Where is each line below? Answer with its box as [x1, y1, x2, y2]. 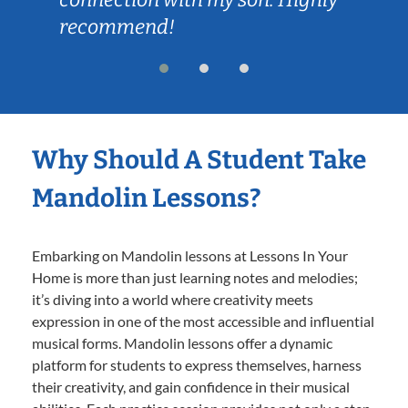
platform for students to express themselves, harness [32, 355, 362, 373]
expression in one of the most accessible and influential [32, 311, 374, 330]
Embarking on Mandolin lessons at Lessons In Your [32, 246, 348, 264]
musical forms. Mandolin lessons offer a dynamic [32, 333, 332, 352]
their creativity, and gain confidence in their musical [32, 377, 350, 395]
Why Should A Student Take [32, 144, 366, 175]
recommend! [59, 14, 175, 39]
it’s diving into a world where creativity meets [32, 290, 313, 308]
